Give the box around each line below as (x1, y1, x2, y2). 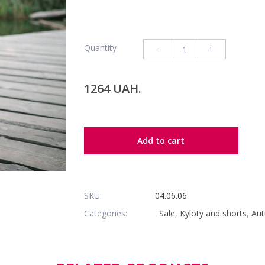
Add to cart (137, 135, 185, 146)
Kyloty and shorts (179, 208, 247, 219)
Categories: (83, 208, 130, 219)
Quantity (83, 41, 117, 53)
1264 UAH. (83, 80, 141, 96)
